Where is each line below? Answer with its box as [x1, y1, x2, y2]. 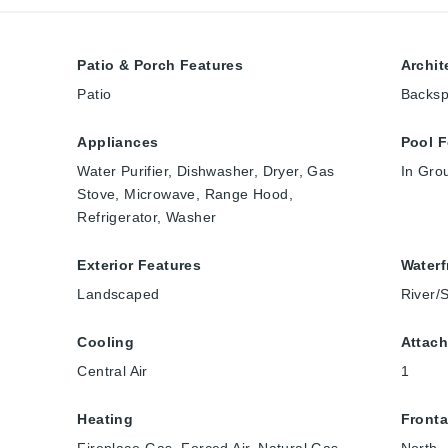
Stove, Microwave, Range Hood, [77, 186, 293, 203]
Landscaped [77, 286, 160, 303]
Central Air [77, 363, 148, 380]
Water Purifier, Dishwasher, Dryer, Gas [77, 163, 335, 180]
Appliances [77, 134, 159, 151]
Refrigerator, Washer [77, 209, 217, 226]
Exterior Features [77, 257, 202, 274]
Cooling [77, 334, 135, 351]
